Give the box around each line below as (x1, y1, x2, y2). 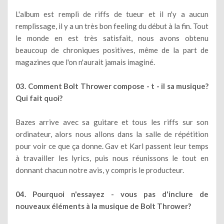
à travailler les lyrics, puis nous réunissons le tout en (15, 153, 208, 162)
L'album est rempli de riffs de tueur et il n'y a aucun (15, 9, 208, 18)
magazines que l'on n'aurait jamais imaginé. (15, 57, 155, 66)
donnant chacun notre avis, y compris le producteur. (15, 165, 184, 174)
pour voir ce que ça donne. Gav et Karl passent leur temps (15, 141, 208, 150)
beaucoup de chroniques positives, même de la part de (15, 45, 208, 54)
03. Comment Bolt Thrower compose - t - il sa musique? (15, 81, 208, 90)
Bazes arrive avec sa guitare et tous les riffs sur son (15, 117, 208, 126)
